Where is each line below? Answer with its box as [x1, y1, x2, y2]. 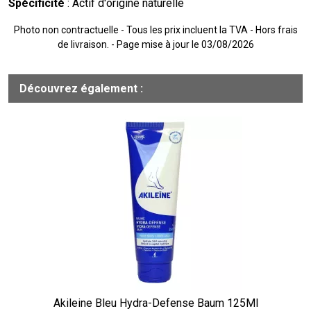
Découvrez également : [19, 82, 143, 96]
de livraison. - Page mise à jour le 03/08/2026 [57, 39, 254, 51]
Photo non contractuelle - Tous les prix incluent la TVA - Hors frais [13, 24, 298, 36]
